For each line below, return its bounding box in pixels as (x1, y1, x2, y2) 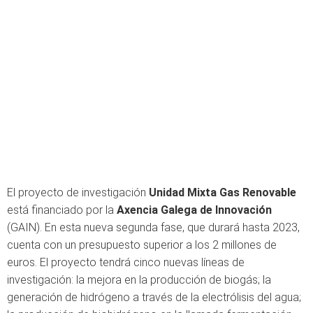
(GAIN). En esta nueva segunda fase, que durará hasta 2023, (7, 221, 300, 234)
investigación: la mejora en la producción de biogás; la (7, 273, 271, 286)
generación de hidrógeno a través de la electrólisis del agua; (7, 291, 301, 304)
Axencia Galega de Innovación (117, 203, 272, 217)
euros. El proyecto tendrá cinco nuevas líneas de (7, 256, 245, 269)
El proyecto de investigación (7, 186, 149, 199)
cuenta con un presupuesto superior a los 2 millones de (7, 238, 277, 252)
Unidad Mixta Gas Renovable (149, 186, 296, 199)
